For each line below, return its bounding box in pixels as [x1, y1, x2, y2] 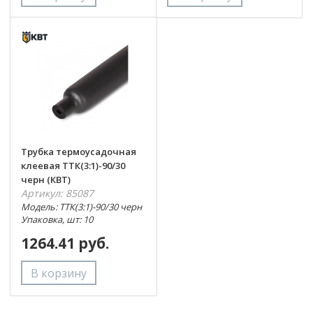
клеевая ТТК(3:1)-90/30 [21, 159, 125, 172]
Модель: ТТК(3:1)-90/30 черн [21, 201, 142, 213]
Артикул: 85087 [21, 187, 94, 200]
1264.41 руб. [21, 233, 109, 253]
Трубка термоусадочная [21, 145, 136, 158]
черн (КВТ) [21, 173, 71, 186]
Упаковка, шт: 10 [21, 213, 93, 226]
